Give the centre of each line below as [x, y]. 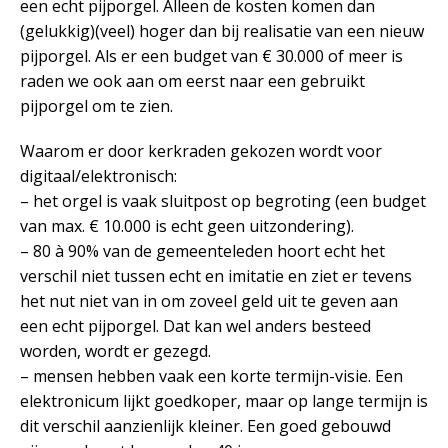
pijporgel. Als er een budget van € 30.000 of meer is [211, 55]
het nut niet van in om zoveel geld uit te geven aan [209, 300]
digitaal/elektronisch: [98, 175]
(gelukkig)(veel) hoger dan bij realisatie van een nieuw [222, 30]
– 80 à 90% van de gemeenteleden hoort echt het [202, 250]
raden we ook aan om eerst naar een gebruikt [192, 80]
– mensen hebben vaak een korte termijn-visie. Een [211, 375]
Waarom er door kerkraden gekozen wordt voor [201, 150]
